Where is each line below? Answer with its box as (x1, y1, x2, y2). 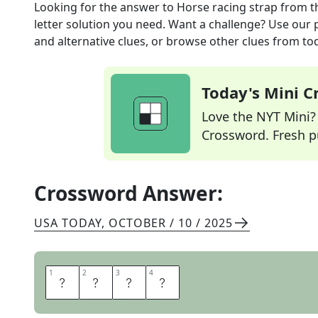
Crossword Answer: (34, 180, 223, 207)
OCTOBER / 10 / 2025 (109, 215, 233, 231)
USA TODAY (34, 215, 102, 231)
